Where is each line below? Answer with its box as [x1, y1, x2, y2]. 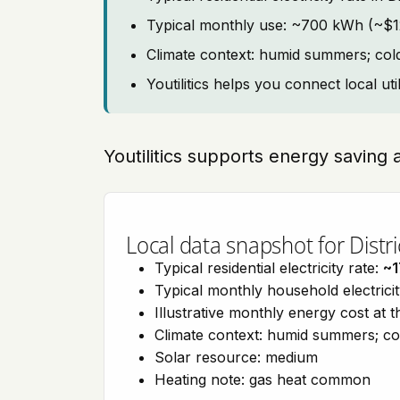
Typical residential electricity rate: [154, 259, 383, 277]
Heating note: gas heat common [154, 371, 371, 388]
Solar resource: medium [154, 348, 318, 366]
